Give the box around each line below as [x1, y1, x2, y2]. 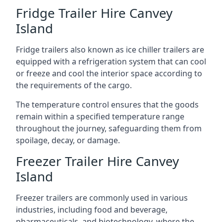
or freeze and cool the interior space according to [16, 68, 202, 79]
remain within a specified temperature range [16, 111, 184, 122]
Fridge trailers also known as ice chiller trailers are [16, 44, 204, 55]
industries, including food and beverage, [16, 204, 167, 215]
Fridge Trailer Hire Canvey [16, 4, 172, 22]
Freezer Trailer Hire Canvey [16, 152, 179, 170]
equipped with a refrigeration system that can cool [16, 56, 206, 67]
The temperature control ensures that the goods [16, 99, 199, 110]
